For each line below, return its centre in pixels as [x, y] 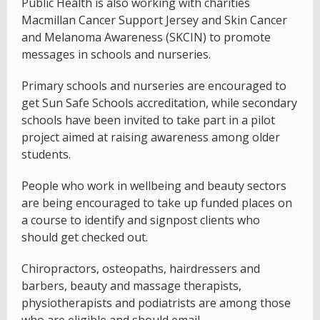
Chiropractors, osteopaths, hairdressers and [141, 269]
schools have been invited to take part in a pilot [148, 120]
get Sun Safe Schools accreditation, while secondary [159, 103]
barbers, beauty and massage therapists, [131, 286]
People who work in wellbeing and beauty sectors [154, 186]
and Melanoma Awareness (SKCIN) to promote [146, 37]
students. [46, 155]
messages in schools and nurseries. [116, 55]
